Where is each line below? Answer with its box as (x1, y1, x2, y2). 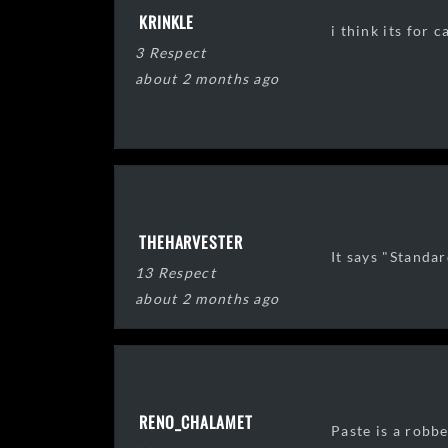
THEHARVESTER (139, 230, 243, 255)
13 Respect (135, 264, 216, 282)
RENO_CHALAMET (139, 410, 253, 435)
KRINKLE (139, 10, 195, 35)
